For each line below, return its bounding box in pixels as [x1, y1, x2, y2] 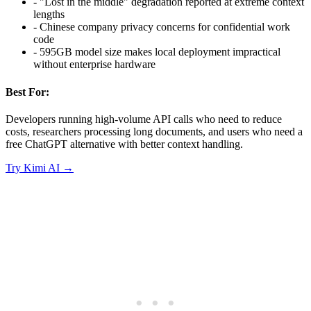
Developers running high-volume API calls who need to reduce [6, 112, 282, 125]
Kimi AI [24, 161, 60, 174]
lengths [33, 8, 65, 21]
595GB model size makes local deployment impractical [40, 46, 280, 58]
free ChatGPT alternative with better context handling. [6, 137, 243, 150]
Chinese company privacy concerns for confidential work [40, 21, 290, 33]
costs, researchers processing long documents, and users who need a [6, 125, 303, 137]
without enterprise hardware [33, 58, 155, 71]
